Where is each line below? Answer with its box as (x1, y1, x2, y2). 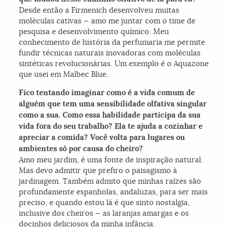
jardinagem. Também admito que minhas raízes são (19, 176, 202, 186)
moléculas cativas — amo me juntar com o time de (19, 15, 196, 25)
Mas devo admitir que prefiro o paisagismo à (19, 165, 178, 175)
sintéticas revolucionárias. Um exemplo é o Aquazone (19, 58, 209, 68)
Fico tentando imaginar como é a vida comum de (19, 87, 195, 98)
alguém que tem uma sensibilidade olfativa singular (19, 98, 207, 109)
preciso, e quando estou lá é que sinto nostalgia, (19, 197, 190, 207)
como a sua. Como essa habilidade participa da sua (19, 109, 201, 120)
